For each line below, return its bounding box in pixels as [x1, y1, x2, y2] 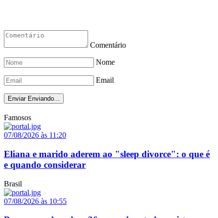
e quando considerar [4, 159, 86, 170]
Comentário [90, 41, 126, 50]
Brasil [4, 179, 22, 188]
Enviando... [28, 95, 60, 103]
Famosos [4, 113, 31, 122]
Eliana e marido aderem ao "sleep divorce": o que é [4, 148, 210, 159]
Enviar [8, 95, 26, 103]
